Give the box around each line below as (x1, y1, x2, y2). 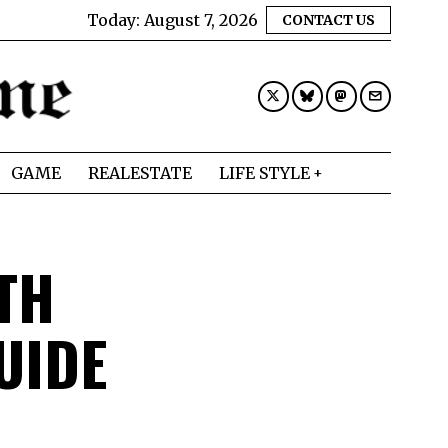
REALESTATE (88, 162, 192, 183)
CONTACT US (282, 11, 375, 29)
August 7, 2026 (144, 10, 258, 30)
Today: (87, 10, 144, 30)
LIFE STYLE (219, 162, 310, 183)
